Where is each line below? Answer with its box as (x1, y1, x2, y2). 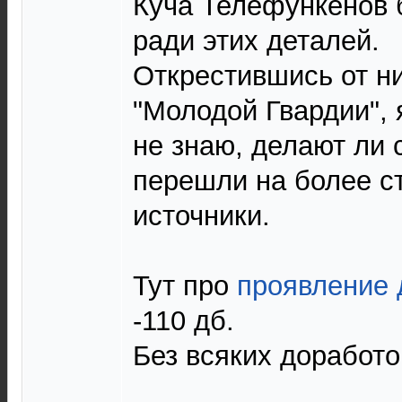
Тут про (133, 270, 229, 301)
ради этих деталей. (133, 25, 380, 57)
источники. (133, 200, 270, 232)
